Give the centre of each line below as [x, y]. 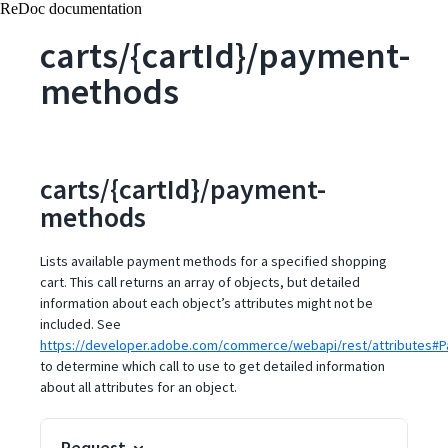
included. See [80, 324]
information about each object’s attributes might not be [206, 303]
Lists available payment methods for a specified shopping [213, 261]
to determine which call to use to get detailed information [212, 366]
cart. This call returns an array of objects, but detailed [200, 282]
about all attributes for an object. [138, 387]
